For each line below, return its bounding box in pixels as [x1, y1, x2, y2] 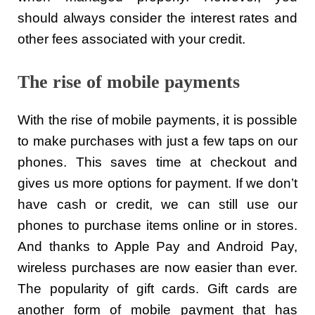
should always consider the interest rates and [18, 11, 297, 26]
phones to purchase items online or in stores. [18, 217, 297, 233]
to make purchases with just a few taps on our [18, 133, 297, 148]
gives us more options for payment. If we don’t [18, 175, 297, 191]
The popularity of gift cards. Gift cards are [18, 281, 297, 296]
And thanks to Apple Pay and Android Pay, [18, 238, 297, 254]
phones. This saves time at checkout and [18, 154, 297, 169]
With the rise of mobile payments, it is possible [18, 112, 297, 127]
